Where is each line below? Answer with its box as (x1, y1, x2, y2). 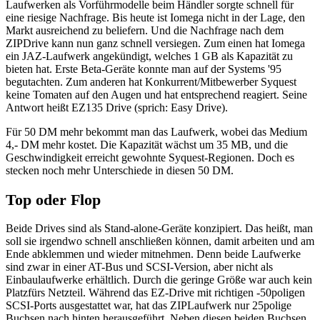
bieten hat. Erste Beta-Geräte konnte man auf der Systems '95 (6, 63, 281, 76)
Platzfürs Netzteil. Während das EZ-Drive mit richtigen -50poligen (6, 286, 305, 299)
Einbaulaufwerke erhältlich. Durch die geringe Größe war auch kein (6, 274, 312, 286)
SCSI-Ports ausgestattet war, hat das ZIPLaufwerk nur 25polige (6, 299, 291, 312)
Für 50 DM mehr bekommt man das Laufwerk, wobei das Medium (6, 126, 307, 139)
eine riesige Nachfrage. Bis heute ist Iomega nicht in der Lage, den (6, 11, 305, 24)
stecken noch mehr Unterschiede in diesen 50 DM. (6, 164, 234, 177)
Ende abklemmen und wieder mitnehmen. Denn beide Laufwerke (6, 248, 301, 261)
